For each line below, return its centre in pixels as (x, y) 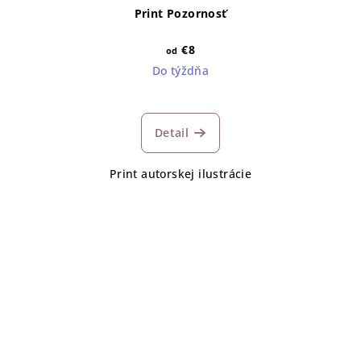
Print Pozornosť (180, 14)
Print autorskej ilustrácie (180, 174)
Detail (172, 133)
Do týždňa (180, 71)
